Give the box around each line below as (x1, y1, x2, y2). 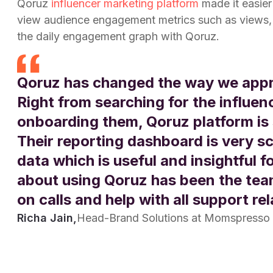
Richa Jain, (17, 211, 77, 224)
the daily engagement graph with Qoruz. (17, 29, 219, 43)
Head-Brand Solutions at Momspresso (77, 211, 270, 224)
